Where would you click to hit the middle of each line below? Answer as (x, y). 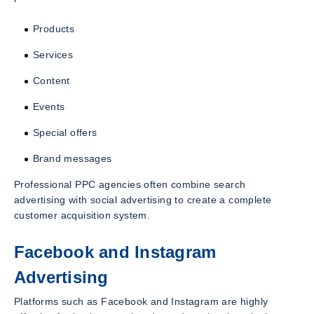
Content (52, 81)
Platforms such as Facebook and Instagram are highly (141, 301)
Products (54, 29)
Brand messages (73, 159)
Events (49, 107)
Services (53, 55)
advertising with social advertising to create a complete (143, 200)
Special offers (65, 133)
